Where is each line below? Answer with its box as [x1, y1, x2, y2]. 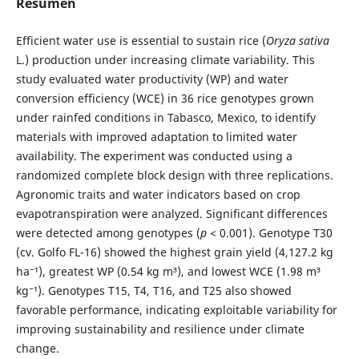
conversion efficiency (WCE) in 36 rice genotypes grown [15, 90, 314, 106]
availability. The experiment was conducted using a [15, 147, 292, 163]
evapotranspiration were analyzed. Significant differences [15, 205, 328, 221]
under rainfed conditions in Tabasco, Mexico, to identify [15, 109, 316, 125]
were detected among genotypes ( [15, 224, 200, 240]
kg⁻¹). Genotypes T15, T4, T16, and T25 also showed [15, 282, 292, 298]
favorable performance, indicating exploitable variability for [15, 301, 337, 317]
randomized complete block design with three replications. [15, 167, 333, 183]
